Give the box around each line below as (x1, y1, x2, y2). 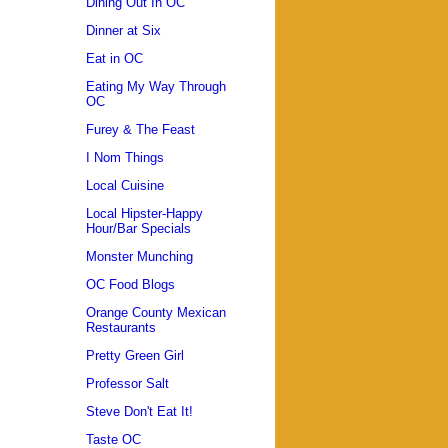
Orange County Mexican (86, 305, 226, 321)
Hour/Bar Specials (86, 221, 191, 237)
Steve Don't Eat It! (86, 404, 193, 420)
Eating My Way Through (86, 79, 226, 95)
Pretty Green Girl (86, 348, 184, 364)
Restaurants (86, 320, 156, 336)
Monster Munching (86, 249, 193, 265)
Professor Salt (86, 376, 169, 392)
